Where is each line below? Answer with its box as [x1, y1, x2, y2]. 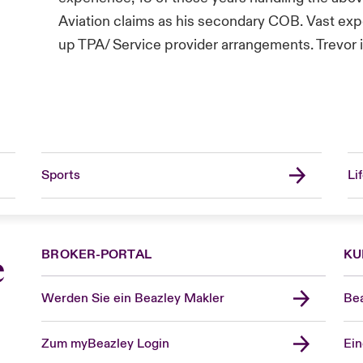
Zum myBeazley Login [41, 335, 170, 352]
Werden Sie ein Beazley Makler [41, 289, 225, 306]
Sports [41, 166, 80, 183]
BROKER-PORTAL [41, 246, 152, 263]
